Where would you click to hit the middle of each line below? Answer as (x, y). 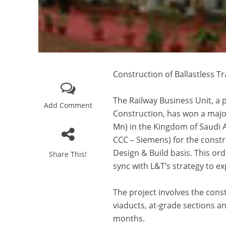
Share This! (68, 154)
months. (129, 219)
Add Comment (68, 105)
